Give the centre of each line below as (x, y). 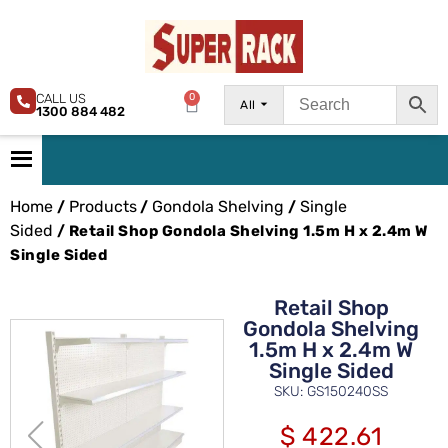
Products (102, 206)
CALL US (61, 98)
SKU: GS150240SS (331, 391)
